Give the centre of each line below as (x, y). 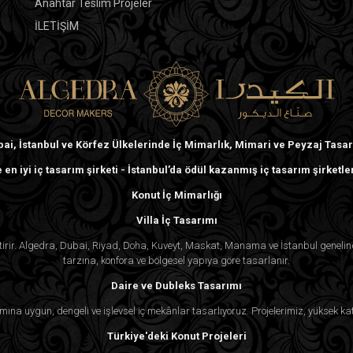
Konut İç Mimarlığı (176, 195)
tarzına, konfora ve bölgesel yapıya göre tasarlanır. (176, 260)
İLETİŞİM (57, 26)
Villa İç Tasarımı (176, 220)
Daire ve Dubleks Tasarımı (176, 285)
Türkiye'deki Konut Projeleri (176, 336)
